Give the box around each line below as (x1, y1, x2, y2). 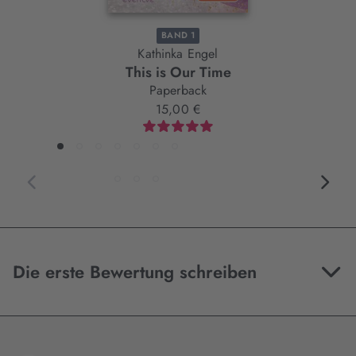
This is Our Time (125, 61, 231, 83)
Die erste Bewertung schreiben (13, 258, 257, 284)
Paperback (149, 80, 207, 99)
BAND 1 (161, 29, 195, 42)
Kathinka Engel (137, 44, 219, 63)
